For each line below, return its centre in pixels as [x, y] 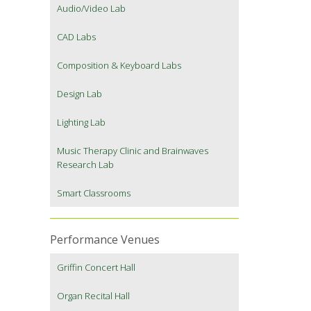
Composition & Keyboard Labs [119, 66]
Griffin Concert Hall [96, 268]
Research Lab [85, 165]
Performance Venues [105, 240]
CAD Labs [76, 37]
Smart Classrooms [94, 193]
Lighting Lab [81, 123]
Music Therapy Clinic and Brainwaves [133, 151]
